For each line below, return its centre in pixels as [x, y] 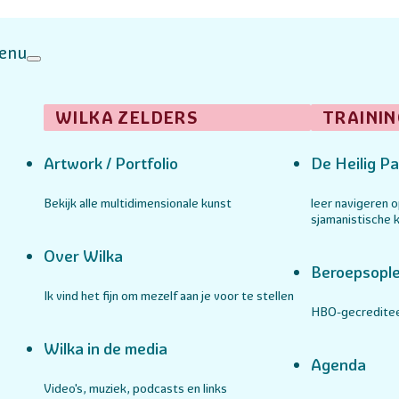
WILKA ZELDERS [127, 117]
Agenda [338, 364]
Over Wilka [83, 256]
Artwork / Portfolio [110, 164]
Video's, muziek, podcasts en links [135, 388]
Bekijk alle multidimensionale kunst [137, 204]
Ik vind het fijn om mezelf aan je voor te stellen [168, 295]
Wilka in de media [105, 348]
